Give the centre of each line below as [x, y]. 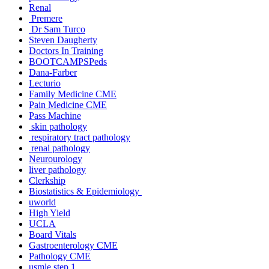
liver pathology [57, 169]
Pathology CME [60, 256]
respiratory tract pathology [80, 137]
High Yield [50, 213]
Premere [46, 18]
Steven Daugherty [63, 40]
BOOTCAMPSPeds [68, 61]
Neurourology [56, 159]
